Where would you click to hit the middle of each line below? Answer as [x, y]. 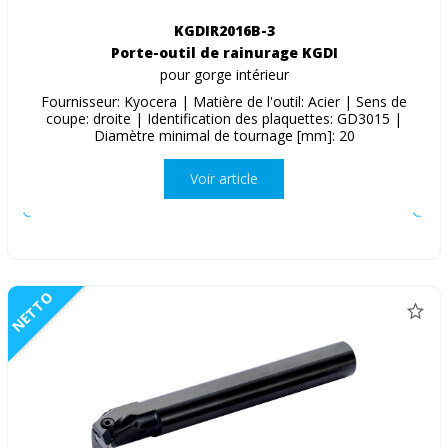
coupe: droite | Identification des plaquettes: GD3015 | [224, 118]
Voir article [224, 179]
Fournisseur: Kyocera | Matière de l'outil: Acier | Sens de [224, 101]
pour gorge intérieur [224, 74]
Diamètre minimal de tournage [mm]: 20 [224, 135]
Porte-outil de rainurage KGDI [224, 52]
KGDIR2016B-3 [224, 30]
